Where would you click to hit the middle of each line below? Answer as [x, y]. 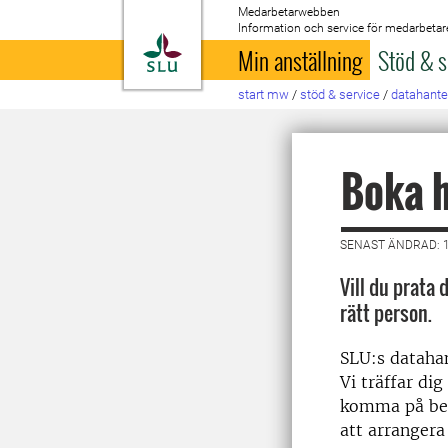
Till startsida [231, 44]
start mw [264, 94]
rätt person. [386, 313]
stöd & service [340, 94]
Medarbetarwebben [289, 12]
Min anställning [300, 60]
